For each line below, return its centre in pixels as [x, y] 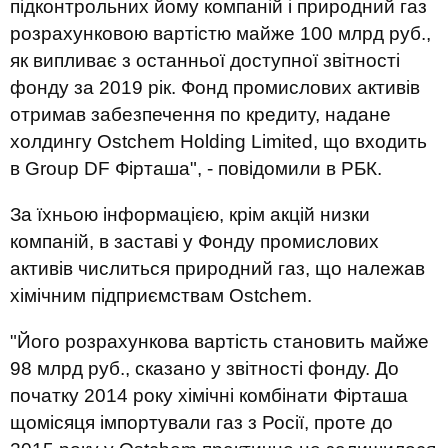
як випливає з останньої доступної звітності [205, 60]
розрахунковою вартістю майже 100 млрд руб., [220, 33]
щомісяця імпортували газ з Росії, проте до [201, 422]
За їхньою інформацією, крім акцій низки [190, 214]
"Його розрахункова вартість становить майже [219, 341]
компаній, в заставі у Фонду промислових [194, 241]
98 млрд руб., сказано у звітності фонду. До [204, 368]
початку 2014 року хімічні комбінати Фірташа [209, 395]
